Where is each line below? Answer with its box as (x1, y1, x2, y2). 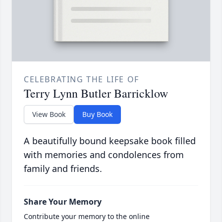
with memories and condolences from (24, 148, 184, 161)
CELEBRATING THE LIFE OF (24, 73, 139, 85)
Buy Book (82, 109, 112, 119)
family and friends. (24, 162, 102, 174)
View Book (32, 109, 65, 119)
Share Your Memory (24, 196, 102, 207)
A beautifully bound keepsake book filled (24, 134, 196, 147)
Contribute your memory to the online (24, 211, 150, 221)
